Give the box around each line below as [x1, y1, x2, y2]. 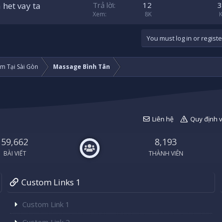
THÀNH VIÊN [148, 149, 183, 158]
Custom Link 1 [22, 199, 70, 210]
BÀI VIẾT [3, 149, 26, 158]
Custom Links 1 [21, 176, 81, 188]
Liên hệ [152, 114, 173, 124]
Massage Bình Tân [53, 62, 110, 71]
